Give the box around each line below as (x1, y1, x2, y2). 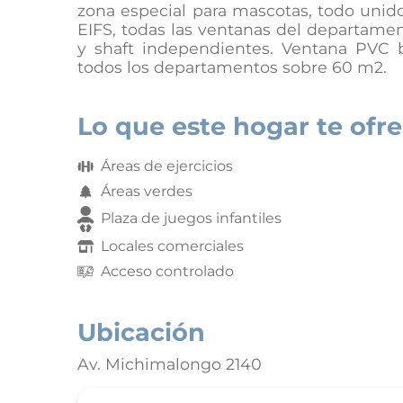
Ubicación (77, 317, 205, 347)
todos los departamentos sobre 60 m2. (77, 58, 387, 76)
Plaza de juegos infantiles (100, 210, 282, 228)
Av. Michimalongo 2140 (77, 354, 262, 373)
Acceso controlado (100, 262, 234, 280)
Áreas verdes (100, 183, 193, 200)
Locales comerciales (100, 237, 244, 255)
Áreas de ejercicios (100, 157, 233, 175)
